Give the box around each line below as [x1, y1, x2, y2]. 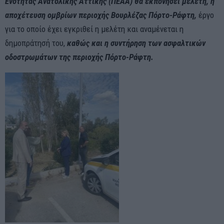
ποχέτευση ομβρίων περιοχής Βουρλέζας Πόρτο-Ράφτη [9, 9, 194, 20]
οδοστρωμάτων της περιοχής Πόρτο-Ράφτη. [5, 51, 153, 62]
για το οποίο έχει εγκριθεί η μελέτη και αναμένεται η [5, 23, 183, 34]
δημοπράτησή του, [5, 37, 67, 48]
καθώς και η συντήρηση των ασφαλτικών [67, 37, 205, 48]
